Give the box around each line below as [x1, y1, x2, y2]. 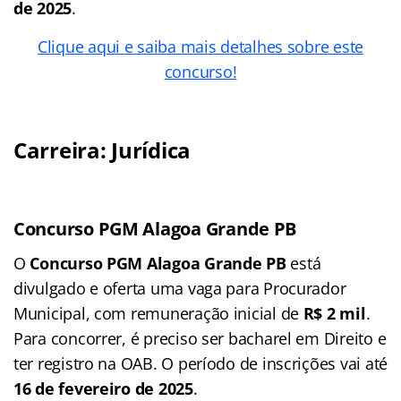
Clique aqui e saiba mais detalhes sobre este [37, 35, 364, 57]
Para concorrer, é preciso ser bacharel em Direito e [13, 327, 387, 349]
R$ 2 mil [303, 302, 366, 324]
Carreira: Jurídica [13, 134, 192, 165]
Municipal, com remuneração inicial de [13, 302, 303, 324]
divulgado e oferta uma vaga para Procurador [13, 277, 346, 299]
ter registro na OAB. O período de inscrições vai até [13, 352, 388, 374]
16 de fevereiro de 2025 [13, 377, 193, 399]
